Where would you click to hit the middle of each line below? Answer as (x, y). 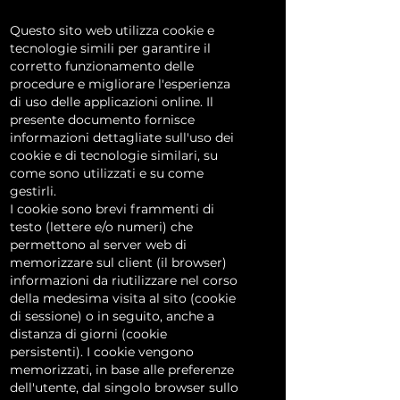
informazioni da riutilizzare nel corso (124, 280)
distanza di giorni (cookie (88, 334)
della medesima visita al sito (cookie (123, 298)
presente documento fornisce (102, 120)
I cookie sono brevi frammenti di (112, 209)
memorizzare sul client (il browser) (118, 262)
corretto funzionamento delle (102, 66)
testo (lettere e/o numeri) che (101, 227)
